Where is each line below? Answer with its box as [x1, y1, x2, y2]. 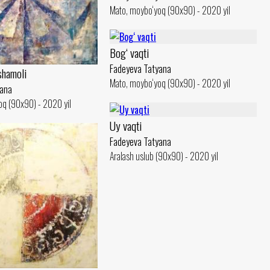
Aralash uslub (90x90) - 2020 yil [110, 149, 218, 163]
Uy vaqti [110, 117, 142, 134]
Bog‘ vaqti [110, 44, 149, 61]
